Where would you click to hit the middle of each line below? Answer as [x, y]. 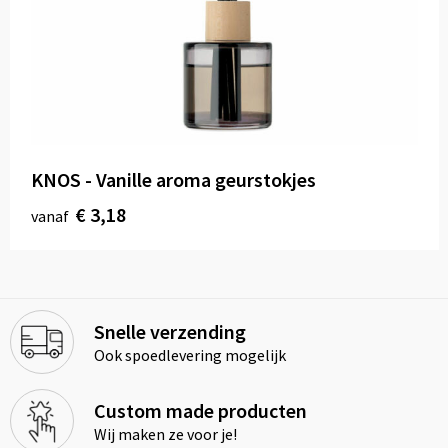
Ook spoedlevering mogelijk [189, 355]
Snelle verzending [169, 332]
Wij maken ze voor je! [165, 434]
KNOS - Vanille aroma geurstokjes [173, 179]
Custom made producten [200, 411]
